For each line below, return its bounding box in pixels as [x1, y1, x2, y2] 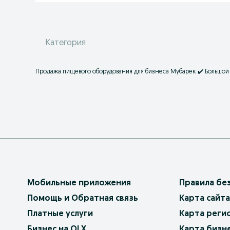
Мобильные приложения [27, 179, 131, 187]
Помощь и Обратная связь [27, 195, 138, 203]
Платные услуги [27, 210, 93, 218]
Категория [46, 39, 86, 47]
